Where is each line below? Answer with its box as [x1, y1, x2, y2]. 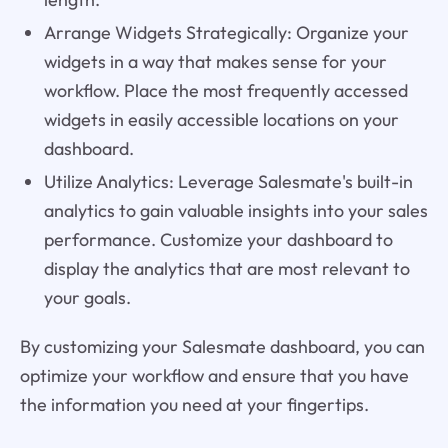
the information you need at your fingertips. [19, 392, 369, 416]
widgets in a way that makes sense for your [43, 49, 387, 73]
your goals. [43, 285, 131, 309]
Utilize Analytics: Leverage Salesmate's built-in [43, 169, 413, 193]
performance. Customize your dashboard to [43, 227, 393, 251]
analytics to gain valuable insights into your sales [43, 198, 428, 222]
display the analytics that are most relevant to [43, 256, 410, 280]
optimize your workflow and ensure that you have [19, 363, 409, 387]
